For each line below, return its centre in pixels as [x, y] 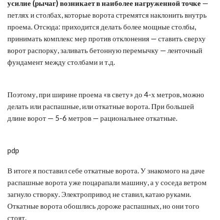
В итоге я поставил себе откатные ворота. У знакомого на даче [106, 170]
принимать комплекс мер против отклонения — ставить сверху [107, 38]
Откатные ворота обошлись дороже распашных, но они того [103, 206]
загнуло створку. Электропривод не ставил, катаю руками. [99, 194]
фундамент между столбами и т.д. [61, 62]
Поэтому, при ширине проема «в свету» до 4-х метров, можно [106, 94]
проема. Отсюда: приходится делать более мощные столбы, [102, 26]
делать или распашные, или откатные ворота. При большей [101, 106]
